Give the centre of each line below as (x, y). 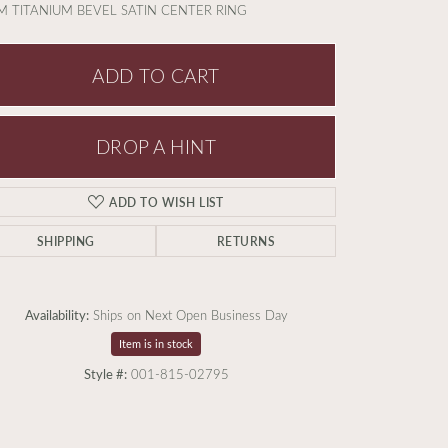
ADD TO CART (156, 75)
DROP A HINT (156, 146)
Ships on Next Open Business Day (190, 314)
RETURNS (246, 241)
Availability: (56, 314)
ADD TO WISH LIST (166, 202)
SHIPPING (65, 241)
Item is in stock (156, 343)
